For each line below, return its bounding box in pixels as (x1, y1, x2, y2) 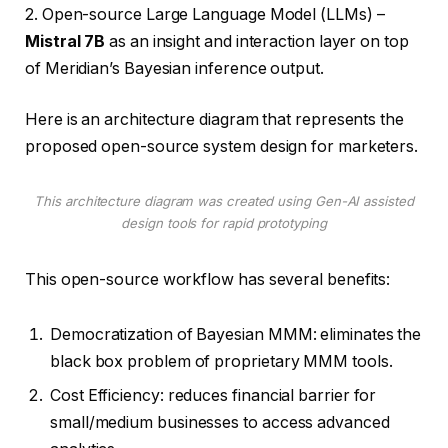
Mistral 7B (25, 31, 106, 51)
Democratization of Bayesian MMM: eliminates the (50, 325, 422, 345)
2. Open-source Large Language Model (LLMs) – (25, 4, 385, 24)
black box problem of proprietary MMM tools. (50, 352, 393, 372)
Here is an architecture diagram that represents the (25, 110, 404, 130)
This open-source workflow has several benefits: (25, 269, 391, 289)
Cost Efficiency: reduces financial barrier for (50, 386, 377, 406)
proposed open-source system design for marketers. (25, 137, 419, 157)
